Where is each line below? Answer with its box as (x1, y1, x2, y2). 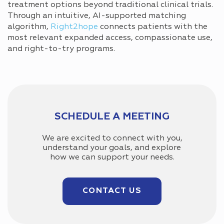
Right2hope (50, 22, 98, 31)
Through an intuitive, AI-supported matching (7, 11, 186, 20)
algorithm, (7, 22, 50, 31)
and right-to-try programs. (7, 44, 115, 53)
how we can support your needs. (49, 153, 174, 161)
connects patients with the (98, 22, 207, 31)
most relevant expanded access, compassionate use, (7, 33, 212, 42)
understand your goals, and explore (43, 143, 181, 152)
